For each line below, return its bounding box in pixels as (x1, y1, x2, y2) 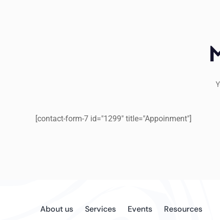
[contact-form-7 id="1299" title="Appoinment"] (35, 114, 192, 123)
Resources (164, 204, 202, 214)
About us (40, 204, 73, 214)
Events (128, 204, 152, 214)
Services (85, 204, 116, 214)
